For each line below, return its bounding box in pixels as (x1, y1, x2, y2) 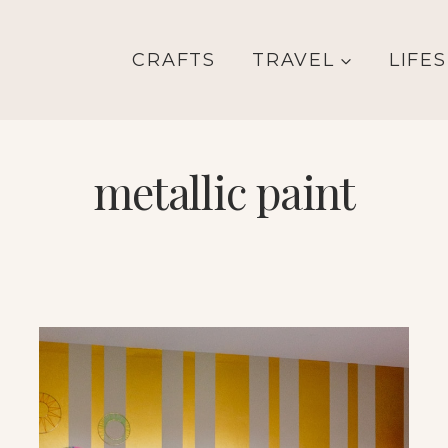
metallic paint (92, 161, 356, 221)
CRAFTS (132, 48, 216, 71)
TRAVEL (251, 48, 335, 71)
